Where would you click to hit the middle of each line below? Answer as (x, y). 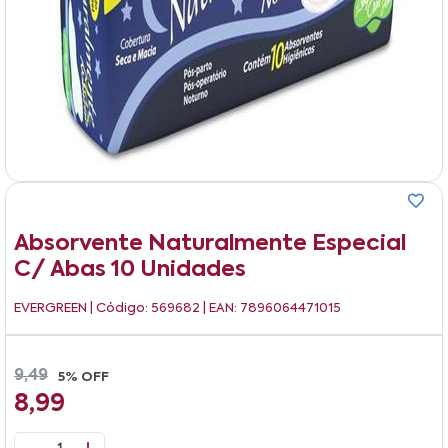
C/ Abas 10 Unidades (130, 269)
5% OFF (83, 377)
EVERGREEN (50, 308)
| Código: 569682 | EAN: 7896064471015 (214, 308)
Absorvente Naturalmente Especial (210, 243)
